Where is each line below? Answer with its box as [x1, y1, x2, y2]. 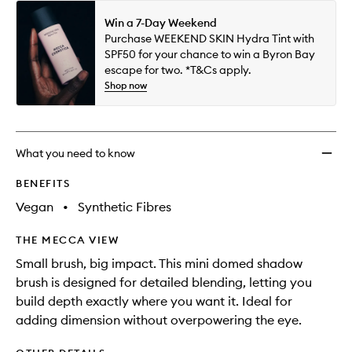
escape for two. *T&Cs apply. [104, 62, 251, 77]
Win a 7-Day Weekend [104, 15, 217, 30]
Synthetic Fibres [78, 199, 171, 215]
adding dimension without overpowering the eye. [16, 312, 302, 328]
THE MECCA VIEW [16, 233, 119, 247]
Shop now [104, 79, 147, 91]
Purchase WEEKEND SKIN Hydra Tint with [104, 31, 314, 46]
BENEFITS [16, 177, 70, 190]
